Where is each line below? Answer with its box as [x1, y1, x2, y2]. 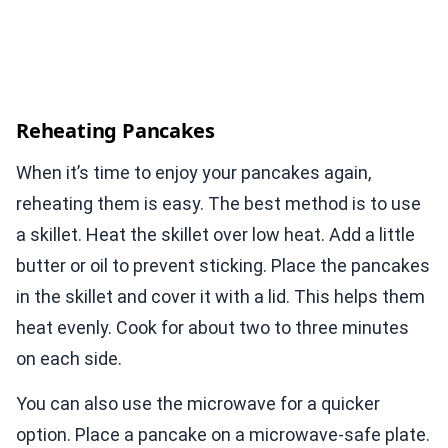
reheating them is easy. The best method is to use [16, 193, 421, 215]
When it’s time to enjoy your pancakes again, [16, 162, 371, 184]
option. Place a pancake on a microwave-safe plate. [16, 424, 430, 446]
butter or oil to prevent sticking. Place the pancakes [16, 255, 430, 277]
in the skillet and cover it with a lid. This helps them [16, 286, 425, 308]
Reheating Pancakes [16, 117, 215, 145]
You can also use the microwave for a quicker [16, 393, 380, 415]
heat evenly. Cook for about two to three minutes [16, 317, 409, 339]
